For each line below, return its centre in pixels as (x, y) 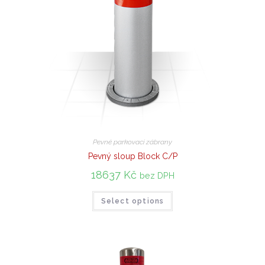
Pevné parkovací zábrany (132, 142)
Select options (132, 201)
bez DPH (157, 176)
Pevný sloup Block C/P (132, 156)
